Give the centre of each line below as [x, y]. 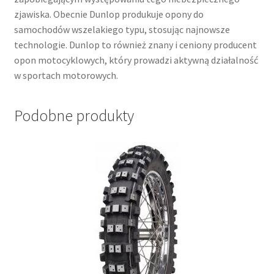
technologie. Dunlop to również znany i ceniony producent [135, 44]
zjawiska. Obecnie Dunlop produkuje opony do [109, 14]
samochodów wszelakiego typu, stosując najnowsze [122, 29]
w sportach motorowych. [66, 75]
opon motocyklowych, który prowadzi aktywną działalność [136, 60]
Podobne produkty [74, 116]
